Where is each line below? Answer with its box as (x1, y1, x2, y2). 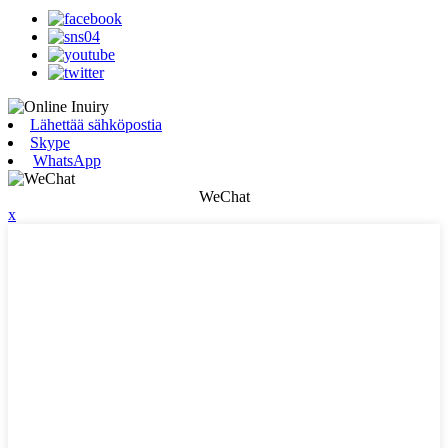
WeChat (198, 188, 250, 205)
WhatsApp (33, 152, 101, 169)
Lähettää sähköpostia (30, 116, 162, 133)
